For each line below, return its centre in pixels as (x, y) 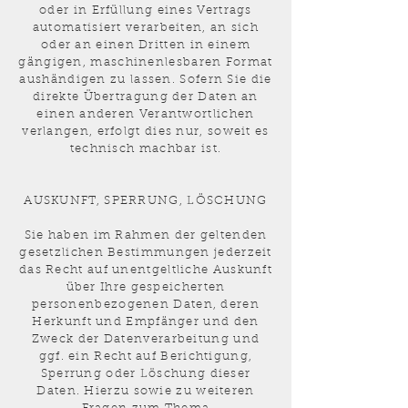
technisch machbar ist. (146, 149)
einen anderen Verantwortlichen (146, 114)
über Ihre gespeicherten (146, 287)
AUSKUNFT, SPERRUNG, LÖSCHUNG (146, 201)
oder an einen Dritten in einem (145, 45)
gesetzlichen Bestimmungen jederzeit (146, 253)
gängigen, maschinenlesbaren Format (146, 62)
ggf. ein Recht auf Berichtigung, (146, 357)
